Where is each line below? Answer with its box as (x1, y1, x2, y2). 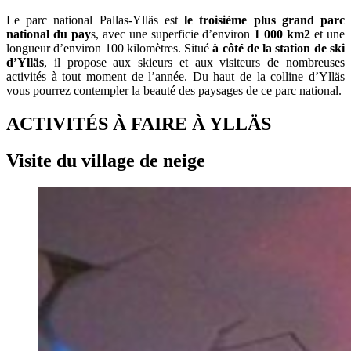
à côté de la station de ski (212, 42, 346, 56)
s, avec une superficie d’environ (90, 27, 255, 42)
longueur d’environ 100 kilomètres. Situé (6, 42, 213, 56)
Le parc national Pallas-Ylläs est (6, 13, 178, 27)
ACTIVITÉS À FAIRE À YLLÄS (6, 114, 271, 135)
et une (310, 27, 346, 42)
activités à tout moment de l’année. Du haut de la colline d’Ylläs (6, 70, 345, 84)
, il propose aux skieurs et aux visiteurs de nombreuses (44, 56, 345, 70)
